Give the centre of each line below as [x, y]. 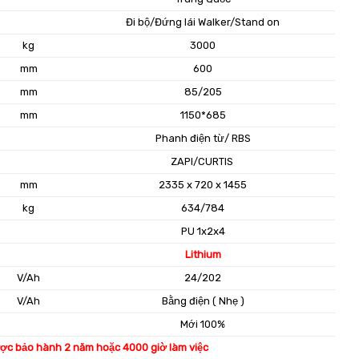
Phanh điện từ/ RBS [203, 138]
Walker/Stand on [239, 22]
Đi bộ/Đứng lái [162, 22]
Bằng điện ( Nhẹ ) [203, 301]
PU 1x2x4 [203, 231]
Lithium [203, 254]
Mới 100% [203, 324]
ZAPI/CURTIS [203, 161]
